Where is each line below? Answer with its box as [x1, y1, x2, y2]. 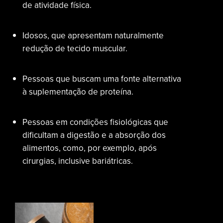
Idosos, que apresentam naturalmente [22, 29, 164, 42]
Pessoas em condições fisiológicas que [22, 116, 168, 128]
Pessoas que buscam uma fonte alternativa [22, 73, 181, 85]
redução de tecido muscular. [22, 42, 127, 55]
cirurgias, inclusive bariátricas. [22, 155, 133, 167]
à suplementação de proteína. [22, 86, 133, 98]
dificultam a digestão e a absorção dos [22, 129, 166, 141]
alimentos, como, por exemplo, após [22, 142, 157, 154]
